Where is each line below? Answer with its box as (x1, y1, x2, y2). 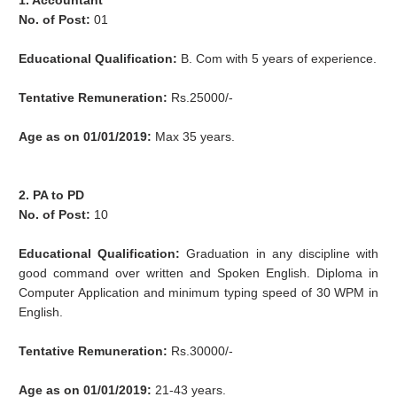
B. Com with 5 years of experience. (177, 51, 378, 66)
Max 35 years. (152, 129, 236, 144)
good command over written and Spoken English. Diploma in (19, 266, 379, 281)
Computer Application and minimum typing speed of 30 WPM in (19, 285, 379, 300)
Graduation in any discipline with (180, 246, 379, 261)
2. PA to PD (19, 188, 85, 203)
